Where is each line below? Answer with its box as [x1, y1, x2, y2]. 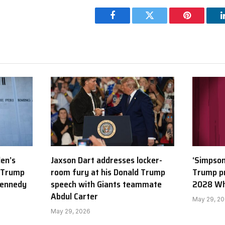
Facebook [111, 18, 147, 28]
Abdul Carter [51, 189, 98, 203]
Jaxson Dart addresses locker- [51, 153, 162, 167]
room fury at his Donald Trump [51, 165, 165, 179]
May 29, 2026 [51, 207, 90, 215]
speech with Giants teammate [51, 177, 162, 191]
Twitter [149, 18, 175, 28]
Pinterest [186, 18, 218, 28]
